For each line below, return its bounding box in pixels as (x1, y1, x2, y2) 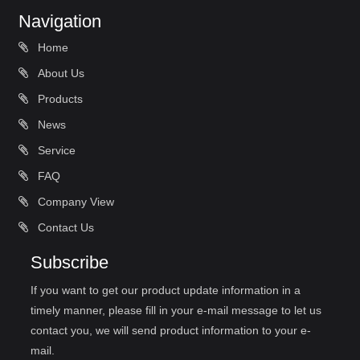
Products (35, 92, 83, 105)
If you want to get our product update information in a (31, 283, 301, 297)
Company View (35, 194, 114, 208)
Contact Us (35, 220, 94, 234)
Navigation (18, 10, 101, 31)
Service (35, 143, 76, 157)
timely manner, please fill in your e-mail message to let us (31, 303, 321, 317)
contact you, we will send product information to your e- (31, 323, 311, 337)
